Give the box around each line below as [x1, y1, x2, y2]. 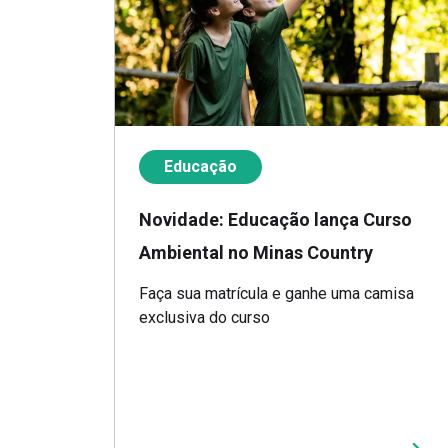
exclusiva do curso [139, 308, 270, 328]
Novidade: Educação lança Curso [139, 209, 412, 231]
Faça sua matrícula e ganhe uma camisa [139, 284, 414, 304]
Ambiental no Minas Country [139, 242, 373, 264]
